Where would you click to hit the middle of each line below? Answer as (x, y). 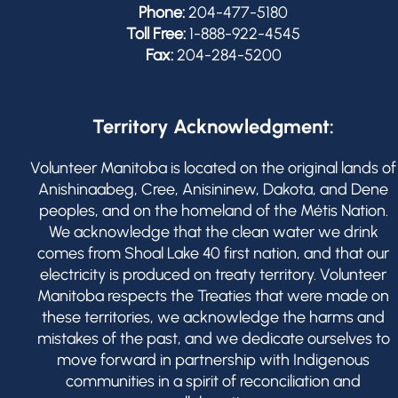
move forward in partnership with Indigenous (213, 360)
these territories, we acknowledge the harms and (213, 317)
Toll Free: (156, 34)
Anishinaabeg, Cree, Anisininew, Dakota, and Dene (213, 189)
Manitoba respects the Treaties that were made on (213, 296)
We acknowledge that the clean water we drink (213, 232)
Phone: (162, 12)
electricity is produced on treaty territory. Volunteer (213, 275)
